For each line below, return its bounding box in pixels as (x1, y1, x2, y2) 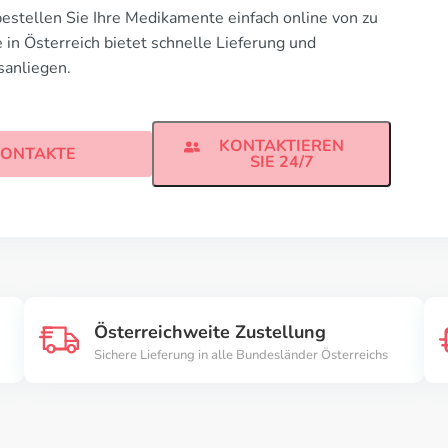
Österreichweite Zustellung (94, 320, 326, 344)
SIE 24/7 (249, 151, 314, 173)
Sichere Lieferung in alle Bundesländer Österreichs (94, 346, 388, 364)
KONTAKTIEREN (219, 135, 345, 157)
